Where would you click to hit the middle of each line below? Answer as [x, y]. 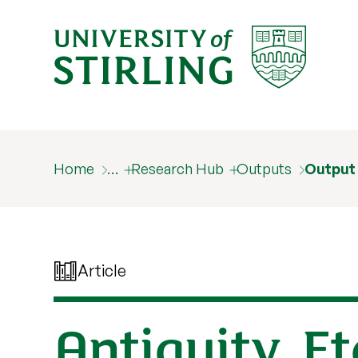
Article [102, 270]
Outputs [265, 169]
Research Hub [178, 169]
